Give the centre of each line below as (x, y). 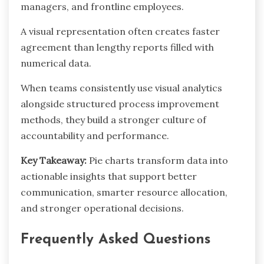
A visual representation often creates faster (120, 31)
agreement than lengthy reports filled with (117, 47)
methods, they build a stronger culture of (113, 119)
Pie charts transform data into (157, 160)
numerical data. (56, 63)
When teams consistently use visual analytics (121, 88)
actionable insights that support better (109, 176)
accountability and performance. (95, 135)
